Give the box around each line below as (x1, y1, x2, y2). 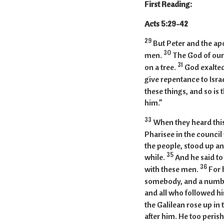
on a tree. (144, 62, 177, 72)
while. (144, 152, 166, 162)
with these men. (144, 164, 200, 174)
